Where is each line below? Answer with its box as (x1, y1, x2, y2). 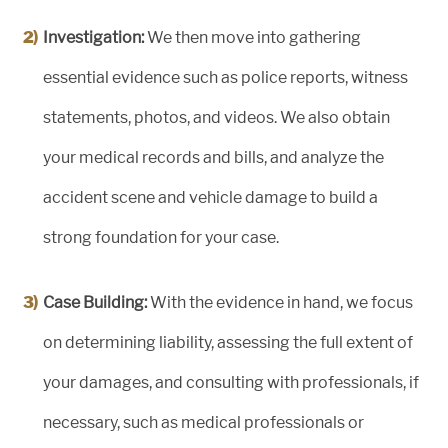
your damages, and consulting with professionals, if (43, 373, 419, 393)
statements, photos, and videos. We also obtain (43, 108, 390, 128)
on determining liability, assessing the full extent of (43, 333, 413, 353)
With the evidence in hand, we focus (147, 293, 413, 313)
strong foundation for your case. (43, 228, 279, 248)
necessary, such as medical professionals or (43, 413, 364, 433)
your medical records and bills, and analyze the (43, 148, 384, 168)
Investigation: (43, 28, 144, 48)
